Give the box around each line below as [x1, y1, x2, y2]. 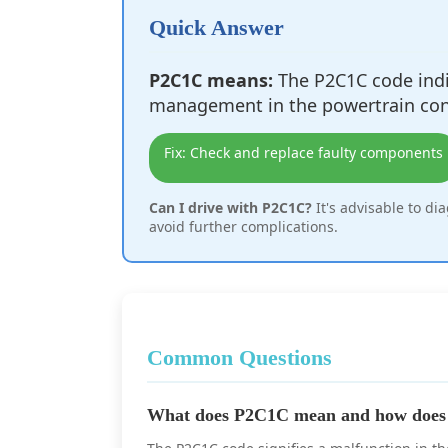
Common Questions [147, 345, 332, 370]
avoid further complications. [149, 217, 338, 236]
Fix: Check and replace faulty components [164, 143, 443, 162]
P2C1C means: [149, 68, 273, 92]
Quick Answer [149, 15, 284, 40]
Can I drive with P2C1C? [149, 198, 312, 217]
